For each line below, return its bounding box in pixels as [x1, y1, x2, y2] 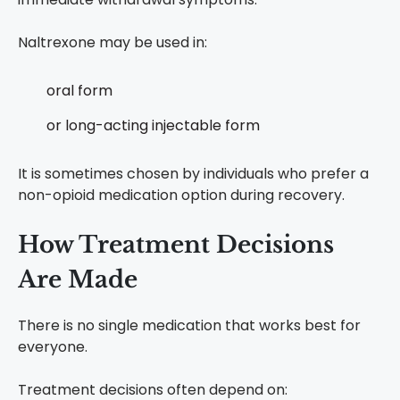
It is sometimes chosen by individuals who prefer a [18, 163, 369, 185]
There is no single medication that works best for [18, 315, 361, 337]
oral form [46, 80, 112, 102]
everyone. [18, 337, 87, 358]
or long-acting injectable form [46, 115, 260, 137]
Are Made [18, 265, 137, 295]
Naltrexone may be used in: [18, 32, 207, 54]
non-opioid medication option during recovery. [18, 185, 345, 206]
